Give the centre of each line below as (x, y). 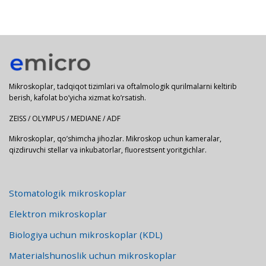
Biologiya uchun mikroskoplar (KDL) (86, 234)
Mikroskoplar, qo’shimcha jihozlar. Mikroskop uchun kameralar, (115, 139)
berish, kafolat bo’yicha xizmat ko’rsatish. (77, 98)
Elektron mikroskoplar (58, 213)
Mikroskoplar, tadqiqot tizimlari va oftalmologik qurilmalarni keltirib (123, 87)
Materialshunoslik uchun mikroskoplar (93, 255)
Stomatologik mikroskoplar (68, 193)
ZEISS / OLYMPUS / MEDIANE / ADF (65, 118)
